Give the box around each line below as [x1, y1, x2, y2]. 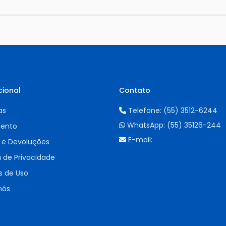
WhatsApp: [125, 120, 167, 131]
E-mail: [126, 135, 152, 145]
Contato [119, 85, 150, 96]
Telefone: [126, 105, 163, 116]
